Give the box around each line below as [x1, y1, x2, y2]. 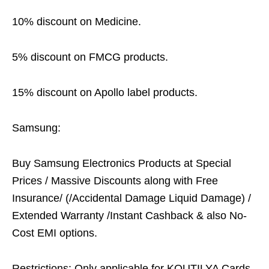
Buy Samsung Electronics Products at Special [12, 157, 231, 169]
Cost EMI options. [12, 227, 97, 239]
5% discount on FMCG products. [12, 51, 168, 63]
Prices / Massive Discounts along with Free [12, 175, 218, 187]
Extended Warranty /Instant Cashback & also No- [12, 210, 247, 222]
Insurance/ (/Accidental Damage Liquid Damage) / [12, 192, 251, 204]
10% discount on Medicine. [12, 16, 141, 28]
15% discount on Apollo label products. [12, 86, 198, 98]
